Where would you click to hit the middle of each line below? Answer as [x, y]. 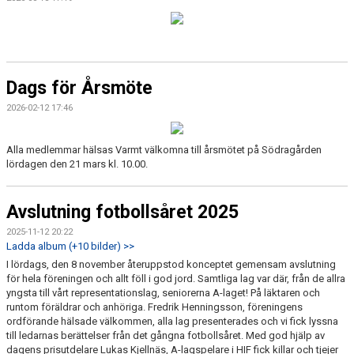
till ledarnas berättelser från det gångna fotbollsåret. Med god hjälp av [166, 335]
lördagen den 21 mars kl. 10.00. [78, 164]
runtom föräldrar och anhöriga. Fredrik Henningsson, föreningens [154, 307]
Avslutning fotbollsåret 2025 [122, 212]
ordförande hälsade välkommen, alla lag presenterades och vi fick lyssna [172, 321]
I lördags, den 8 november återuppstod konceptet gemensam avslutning [171, 264]
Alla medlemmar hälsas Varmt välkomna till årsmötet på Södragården [164, 150]
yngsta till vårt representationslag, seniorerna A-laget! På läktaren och [163, 293]
